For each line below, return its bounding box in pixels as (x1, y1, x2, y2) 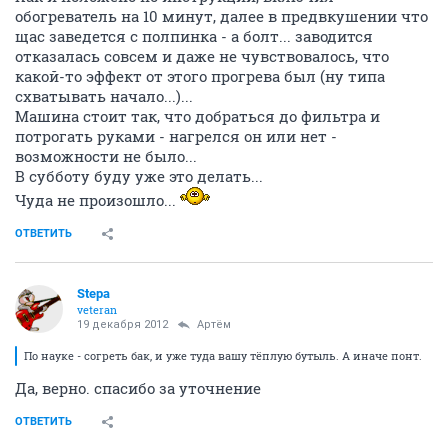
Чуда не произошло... (15, 190, 180, 211)
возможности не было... (15, 146, 197, 167)
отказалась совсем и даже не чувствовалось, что (15, 46, 389, 67)
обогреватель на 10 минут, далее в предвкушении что (15, 6, 428, 27)
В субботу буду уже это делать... (15, 166, 263, 187)
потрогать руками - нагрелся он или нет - (15, 126, 337, 147)
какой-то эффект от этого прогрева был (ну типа (15, 66, 385, 87)
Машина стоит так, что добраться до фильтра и (15, 106, 380, 127)
